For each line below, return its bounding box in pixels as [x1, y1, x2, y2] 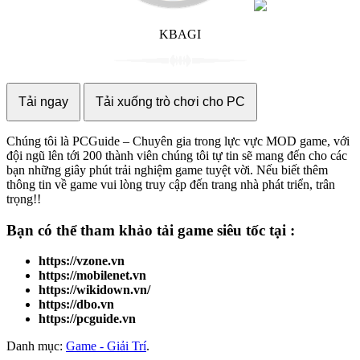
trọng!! [6, 191, 41, 206]
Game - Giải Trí [66, 339, 146, 354]
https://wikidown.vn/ [39, 283, 150, 297]
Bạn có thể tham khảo [6, 221, 157, 239]
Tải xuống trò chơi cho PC [96, 94, 245, 108]
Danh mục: [6, 339, 66, 354]
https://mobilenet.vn [39, 268, 146, 283]
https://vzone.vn [39, 254, 125, 268]
